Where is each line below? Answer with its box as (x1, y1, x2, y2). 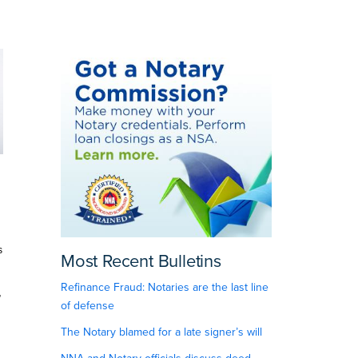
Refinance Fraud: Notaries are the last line (60, 280, 268, 295)
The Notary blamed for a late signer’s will (60, 325, 262, 340)
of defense (60, 299, 114, 313)
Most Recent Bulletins (60, 251, 221, 272)
